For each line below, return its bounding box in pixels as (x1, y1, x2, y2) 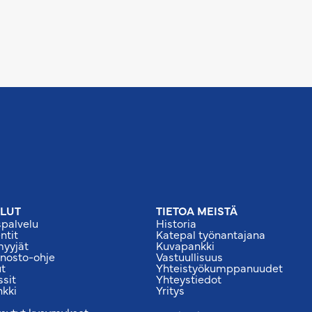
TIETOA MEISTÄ (156, 202, 237, 218)
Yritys (156, 281, 185, 297)
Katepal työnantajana (156, 226, 265, 242)
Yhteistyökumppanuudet (156, 259, 283, 275)
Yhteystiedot (156, 270, 221, 286)
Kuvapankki (156, 237, 214, 253)
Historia (156, 214, 196, 231)
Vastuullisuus (156, 248, 223, 264)
